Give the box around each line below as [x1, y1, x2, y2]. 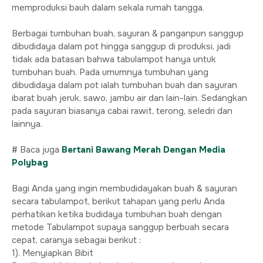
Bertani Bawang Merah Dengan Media [62, 144, 225, 156]
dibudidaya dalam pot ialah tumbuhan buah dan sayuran [12, 79, 237, 91]
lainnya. [12, 118, 42, 130]
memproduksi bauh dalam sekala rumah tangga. [12, 2, 204, 14]
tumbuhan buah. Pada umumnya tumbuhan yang [12, 66, 208, 78]
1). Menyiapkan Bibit [12, 247, 93, 259]
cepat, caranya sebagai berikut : [12, 234, 141, 246]
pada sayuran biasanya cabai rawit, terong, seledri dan [12, 105, 232, 117]
